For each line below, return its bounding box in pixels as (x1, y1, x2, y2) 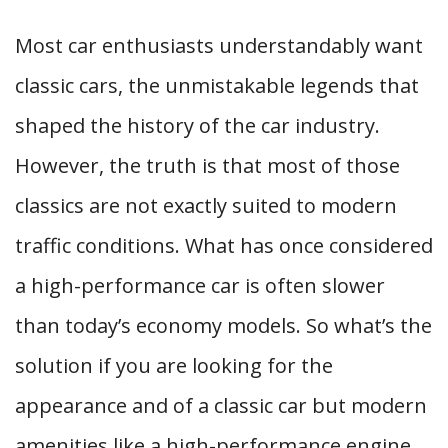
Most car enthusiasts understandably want (15, 32, 423, 59)
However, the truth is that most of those (15, 152, 400, 179)
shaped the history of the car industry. (15, 112, 380, 139)
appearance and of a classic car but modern (15, 392, 427, 419)
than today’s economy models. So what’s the (15, 312, 432, 339)
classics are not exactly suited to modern (15, 192, 397, 219)
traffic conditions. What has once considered (15, 232, 433, 259)
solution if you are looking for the (15, 352, 333, 379)
